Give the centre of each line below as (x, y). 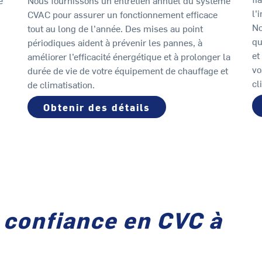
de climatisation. (61, 85)
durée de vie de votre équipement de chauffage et (128, 70)
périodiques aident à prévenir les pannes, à (115, 42)
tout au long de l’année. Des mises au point (116, 28)
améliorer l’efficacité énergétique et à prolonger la (129, 56)
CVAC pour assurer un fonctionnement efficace (123, 14)
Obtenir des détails (97, 107)
